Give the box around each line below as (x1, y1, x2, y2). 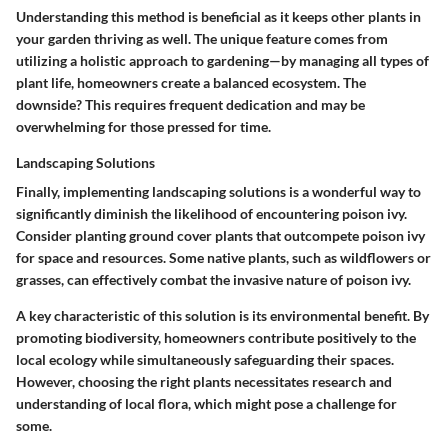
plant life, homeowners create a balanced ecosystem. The (16, 74, 366, 92)
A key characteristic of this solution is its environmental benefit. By (16, 307, 429, 325)
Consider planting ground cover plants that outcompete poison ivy (16, 227, 425, 245)
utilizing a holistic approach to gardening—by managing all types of (16, 52, 429, 70)
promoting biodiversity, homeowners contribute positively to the (16, 329, 416, 347)
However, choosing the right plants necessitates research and (16, 373, 392, 391)
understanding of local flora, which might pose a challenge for (16, 395, 397, 413)
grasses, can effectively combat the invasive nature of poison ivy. (16, 271, 411, 289)
